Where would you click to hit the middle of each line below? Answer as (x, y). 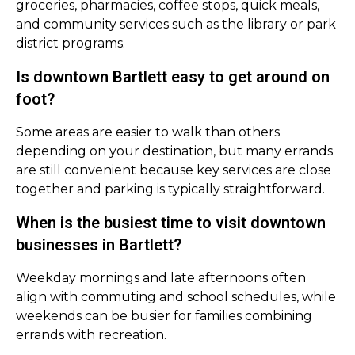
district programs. (71, 43)
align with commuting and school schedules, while (176, 297)
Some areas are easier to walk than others (148, 132)
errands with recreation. (91, 335)
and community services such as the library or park (176, 24)
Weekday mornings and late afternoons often (161, 278)
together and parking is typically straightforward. (170, 189)
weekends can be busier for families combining (164, 316)
